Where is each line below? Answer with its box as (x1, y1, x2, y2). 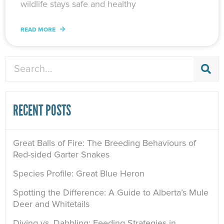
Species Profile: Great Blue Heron (13, 168, 144, 179)
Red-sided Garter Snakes (13, 149, 109, 160)
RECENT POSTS (13, 101, 71, 120)
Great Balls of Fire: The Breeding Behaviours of (13, 137, 196, 149)
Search (5, 57, 27, 66)
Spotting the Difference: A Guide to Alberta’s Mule (13, 187, 208, 198)
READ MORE (20, 26, 57, 34)
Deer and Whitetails (13, 198, 89, 210)
